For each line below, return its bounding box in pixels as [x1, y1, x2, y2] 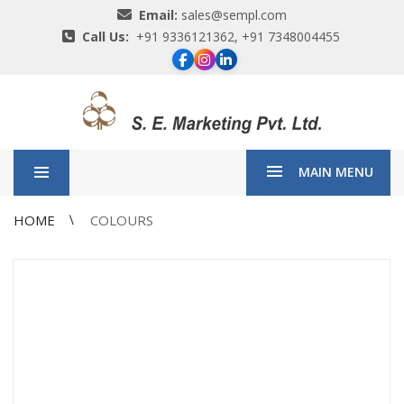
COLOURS [90, 211, 153, 230]
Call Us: [81, 28, 129, 45]
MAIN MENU [298, 163, 373, 181]
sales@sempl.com [178, 6, 287, 23]
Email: [139, 6, 178, 23]
